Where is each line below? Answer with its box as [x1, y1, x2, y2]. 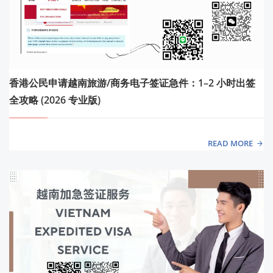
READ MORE [207, 138, 253, 149]
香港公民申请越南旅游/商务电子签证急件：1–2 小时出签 [9, 76, 255, 90]
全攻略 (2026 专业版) [9, 93, 101, 107]
